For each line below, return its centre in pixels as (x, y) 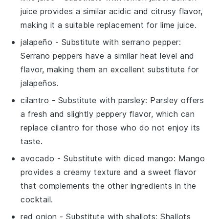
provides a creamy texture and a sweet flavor (109, 172)
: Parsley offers (175, 100)
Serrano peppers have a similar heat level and (108, 55)
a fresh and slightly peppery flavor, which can (108, 114)
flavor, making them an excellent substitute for (110, 69)
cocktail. (37, 199)
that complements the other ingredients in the (109, 186)
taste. (32, 141)
